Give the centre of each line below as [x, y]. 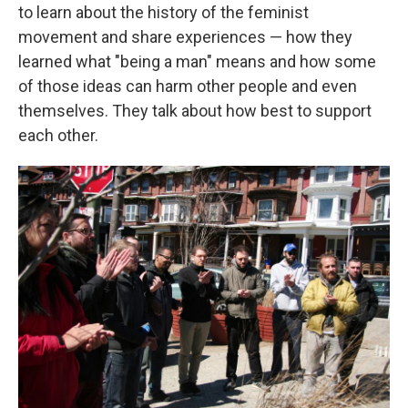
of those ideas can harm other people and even [188, 87]
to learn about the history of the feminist [163, 13]
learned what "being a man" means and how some [197, 62]
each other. [58, 136]
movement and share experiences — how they [185, 37]
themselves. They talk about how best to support [195, 111]
